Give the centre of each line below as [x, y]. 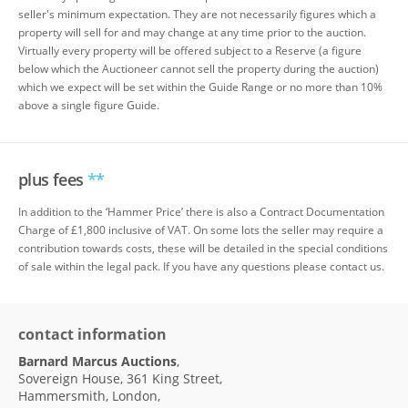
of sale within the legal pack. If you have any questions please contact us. [201, 267]
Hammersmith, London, [89, 396]
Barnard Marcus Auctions [97, 362]
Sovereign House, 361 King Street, [120, 379]
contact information [92, 335]
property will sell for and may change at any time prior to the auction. [192, 33]
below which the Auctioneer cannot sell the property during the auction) [199, 69]
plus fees [53, 180]
